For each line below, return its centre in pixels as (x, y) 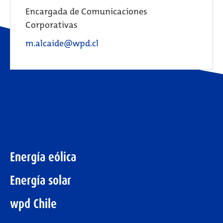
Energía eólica (43, 157)
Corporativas (52, 25)
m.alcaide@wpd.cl (62, 43)
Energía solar (41, 180)
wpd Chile (33, 204)
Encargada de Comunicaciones (86, 11)
